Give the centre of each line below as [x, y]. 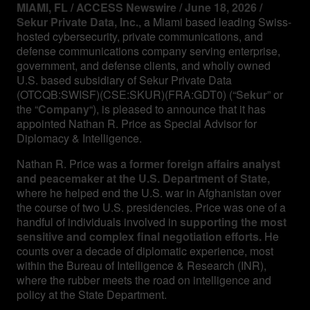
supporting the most [233, 221]
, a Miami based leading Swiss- [215, 21]
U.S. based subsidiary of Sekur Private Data [124, 80]
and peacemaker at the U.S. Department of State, [143, 178]
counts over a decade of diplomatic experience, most [145, 250]
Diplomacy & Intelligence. [79, 138]
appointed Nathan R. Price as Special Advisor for [137, 123]
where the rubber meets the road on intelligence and [144, 280]
